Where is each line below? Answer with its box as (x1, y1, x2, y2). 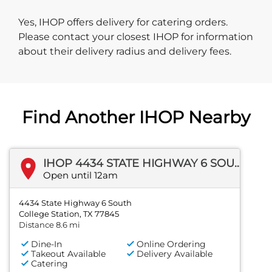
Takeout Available (31, 248, 106, 260)
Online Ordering (137, 239, 206, 250)
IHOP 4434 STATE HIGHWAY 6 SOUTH (234, 157, 242, 171)
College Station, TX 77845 (19, 209, 119, 219)
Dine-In (31, 239, 62, 250)
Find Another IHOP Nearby (22, 107, 250, 128)
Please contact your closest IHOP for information (18, 31, 253, 43)
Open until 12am (43, 169, 118, 182)
